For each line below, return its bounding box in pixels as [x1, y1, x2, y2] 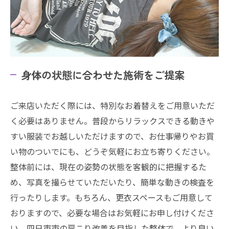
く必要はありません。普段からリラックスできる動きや [10, 114, 215, 127]
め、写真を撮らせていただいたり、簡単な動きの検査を [10, 175, 214, 188]
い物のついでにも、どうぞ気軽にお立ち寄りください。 [10, 145, 215, 157]
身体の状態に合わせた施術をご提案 [21, 66, 185, 82]
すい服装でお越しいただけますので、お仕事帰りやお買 [10, 129, 214, 142]
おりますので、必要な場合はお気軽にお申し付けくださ [10, 206, 214, 219]
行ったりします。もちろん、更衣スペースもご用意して [10, 191, 213, 203]
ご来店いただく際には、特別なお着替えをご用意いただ [10, 99, 215, 111]
